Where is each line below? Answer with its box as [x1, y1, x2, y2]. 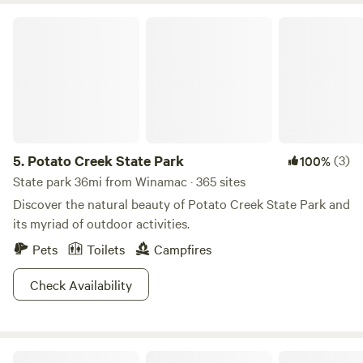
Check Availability [30, 275, 132, 293]
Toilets [87, 240, 125, 258]
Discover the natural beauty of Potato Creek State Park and [13, 194, 350, 212]
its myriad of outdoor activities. [13, 214, 190, 232]
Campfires [154, 240, 211, 258]
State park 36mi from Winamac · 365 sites [13, 172, 246, 190]
